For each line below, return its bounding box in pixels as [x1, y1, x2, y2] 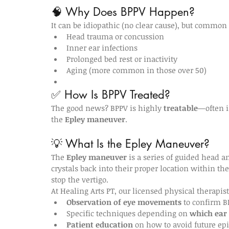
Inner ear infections [66, 42, 138, 53]
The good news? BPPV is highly [51, 103, 164, 113]
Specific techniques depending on [66, 208, 190, 218]
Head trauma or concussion [66, 31, 164, 41]
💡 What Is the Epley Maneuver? [51, 136, 210, 151]
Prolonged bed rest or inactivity [66, 54, 177, 64]
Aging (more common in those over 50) [66, 65, 207, 75]
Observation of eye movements [66, 197, 181, 207]
